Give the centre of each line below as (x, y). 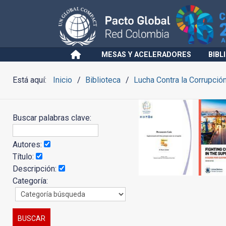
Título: (24, 157)
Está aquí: (32, 80)
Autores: (28, 145)
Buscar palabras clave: (53, 118)
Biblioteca (103, 80)
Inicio (63, 80)
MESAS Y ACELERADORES (146, 55)
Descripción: (36, 169)
